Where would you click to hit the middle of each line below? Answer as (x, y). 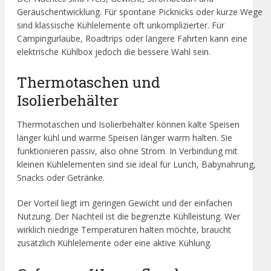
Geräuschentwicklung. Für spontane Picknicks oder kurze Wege (140, 11)
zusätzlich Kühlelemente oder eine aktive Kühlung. (114, 243)
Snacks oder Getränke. (61, 178)
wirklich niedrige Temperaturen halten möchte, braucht (124, 230)
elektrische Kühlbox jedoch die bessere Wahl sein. (114, 51)
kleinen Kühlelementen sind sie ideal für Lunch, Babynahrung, (136, 165)
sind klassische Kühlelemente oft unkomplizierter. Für (121, 25)
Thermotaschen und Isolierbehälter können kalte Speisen (128, 125)
